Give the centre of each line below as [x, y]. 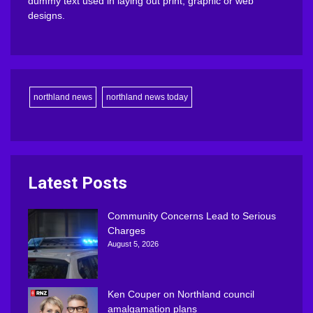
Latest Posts [78, 183]
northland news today [147, 97]
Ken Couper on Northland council [181, 294]
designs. [46, 15]
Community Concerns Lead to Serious [192, 216]
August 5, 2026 [133, 243]
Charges [126, 230]
